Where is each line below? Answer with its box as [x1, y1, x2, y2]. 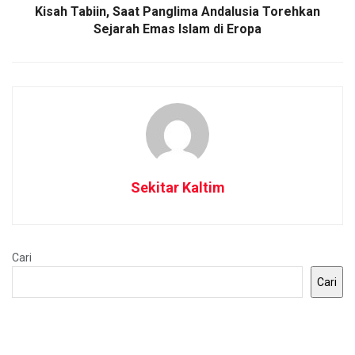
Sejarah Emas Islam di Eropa [94, 21, 261, 36]
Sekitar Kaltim [130, 178, 225, 196]
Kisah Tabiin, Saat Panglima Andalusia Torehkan [35, 3, 320, 19]
